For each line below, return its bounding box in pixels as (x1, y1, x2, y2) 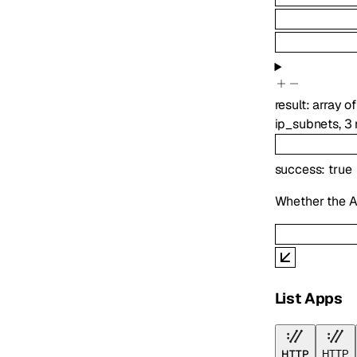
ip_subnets (274, 116, 339, 133)
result (274, 96, 306, 114)
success (274, 160, 322, 178)
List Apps (274, 288, 343, 308)
